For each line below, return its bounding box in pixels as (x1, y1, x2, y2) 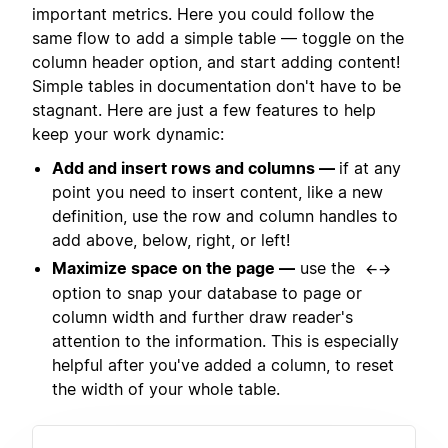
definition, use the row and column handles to (52, 206, 398, 227)
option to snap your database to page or (52, 283, 362, 304)
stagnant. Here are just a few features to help (32, 99, 376, 120)
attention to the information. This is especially (52, 331, 399, 352)
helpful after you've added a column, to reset (52, 355, 394, 376)
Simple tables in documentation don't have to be (32, 75, 401, 96)
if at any (339, 158, 401, 179)
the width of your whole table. (52, 379, 280, 400)
